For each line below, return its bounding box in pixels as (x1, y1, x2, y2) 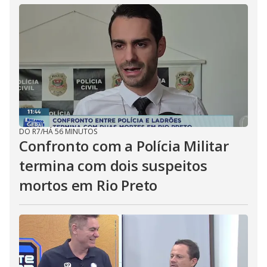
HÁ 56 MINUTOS (43, 126, 97, 136)
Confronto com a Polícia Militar (19, 136, 229, 156)
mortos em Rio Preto (19, 175, 158, 195)
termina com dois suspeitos (19, 156, 207, 175)
